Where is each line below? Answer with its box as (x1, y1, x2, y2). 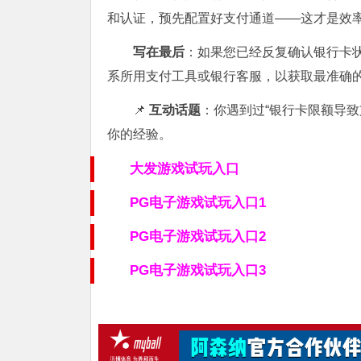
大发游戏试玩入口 (130, 160, 239, 176)
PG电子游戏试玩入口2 (130, 228, 266, 244)
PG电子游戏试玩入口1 (130, 194, 266, 210)
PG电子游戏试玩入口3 (130, 262, 266, 278)
